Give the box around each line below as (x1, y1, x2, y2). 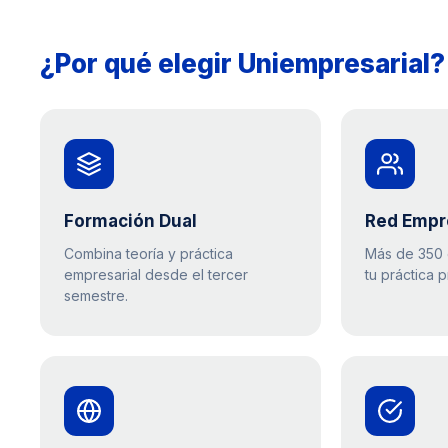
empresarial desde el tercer (64, 266, 248, 283)
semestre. (64, 287, 128, 304)
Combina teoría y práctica (64, 245, 233, 262)
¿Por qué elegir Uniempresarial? (40, 48, 445, 79)
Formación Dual (64, 211, 197, 231)
